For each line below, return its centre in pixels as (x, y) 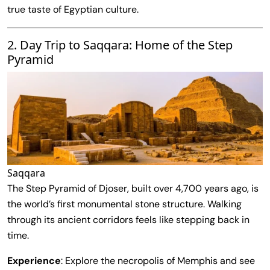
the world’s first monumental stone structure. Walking (124, 204)
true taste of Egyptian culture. (73, 9)
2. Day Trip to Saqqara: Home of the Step (120, 45)
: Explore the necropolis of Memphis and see (158, 260)
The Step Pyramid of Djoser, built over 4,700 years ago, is (133, 188)
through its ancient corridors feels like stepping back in (128, 219)
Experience (34, 260)
